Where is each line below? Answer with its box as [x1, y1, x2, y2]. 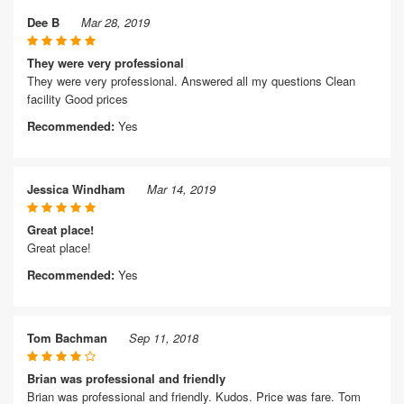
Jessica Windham [27, 180, 125, 197]
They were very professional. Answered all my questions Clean [27, 72, 355, 89]
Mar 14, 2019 [147, 180, 216, 197]
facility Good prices [27, 90, 128, 107]
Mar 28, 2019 [81, 14, 150, 31]
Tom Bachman [27, 329, 107, 346]
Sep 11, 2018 [129, 329, 198, 346]
